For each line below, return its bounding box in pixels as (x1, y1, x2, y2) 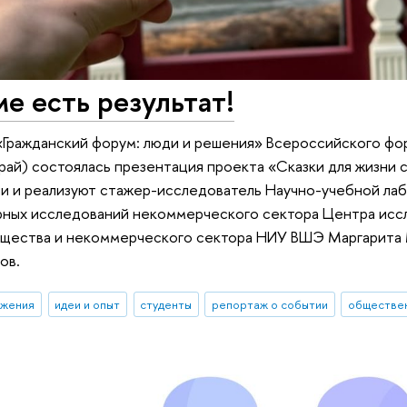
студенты (140, 296, 193, 313)
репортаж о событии (212, 296, 329, 313)
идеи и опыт (55, 296, 121, 313)
